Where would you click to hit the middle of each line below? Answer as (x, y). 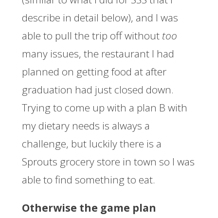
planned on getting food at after (94, 72)
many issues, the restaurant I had (98, 54)
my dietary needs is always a (86, 126)
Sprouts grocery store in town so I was (108, 162)
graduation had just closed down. (98, 90)
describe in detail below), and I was (100, 18)
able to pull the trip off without (92, 36)
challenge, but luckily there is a (91, 144)
